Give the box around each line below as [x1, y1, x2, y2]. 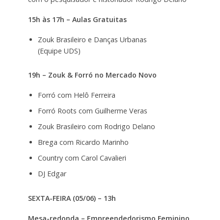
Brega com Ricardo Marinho [37, 137, 129, 147]
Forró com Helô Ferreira [37, 90, 115, 100]
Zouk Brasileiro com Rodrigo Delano [37, 122, 155, 132]
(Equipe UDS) [37, 46, 81, 55]
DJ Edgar [37, 169, 66, 179]
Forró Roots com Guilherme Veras [37, 106, 147, 116]
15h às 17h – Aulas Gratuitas [27, 14, 127, 24]
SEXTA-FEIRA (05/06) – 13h [27, 193, 116, 203]
